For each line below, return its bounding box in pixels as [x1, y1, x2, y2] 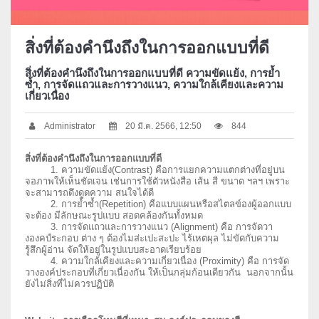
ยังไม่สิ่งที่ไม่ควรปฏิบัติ [25, 278, 114, 290]
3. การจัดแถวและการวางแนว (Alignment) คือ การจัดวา [25, 221, 273, 233]
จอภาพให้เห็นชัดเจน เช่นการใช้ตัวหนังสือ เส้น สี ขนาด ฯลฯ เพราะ [25, 176, 290, 187]
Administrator [44, 121, 95, 131]
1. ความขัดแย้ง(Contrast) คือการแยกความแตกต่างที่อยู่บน [25, 164, 285, 176]
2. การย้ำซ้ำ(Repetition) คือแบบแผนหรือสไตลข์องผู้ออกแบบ [25, 199, 291, 210]
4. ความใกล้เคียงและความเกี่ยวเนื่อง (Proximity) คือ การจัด [25, 256, 289, 267]
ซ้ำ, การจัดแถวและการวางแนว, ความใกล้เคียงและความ [25, 78, 283, 91]
